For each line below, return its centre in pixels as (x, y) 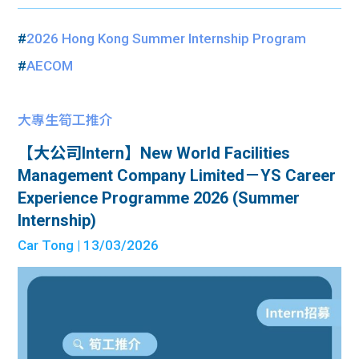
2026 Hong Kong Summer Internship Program (167, 38)
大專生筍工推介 (66, 120)
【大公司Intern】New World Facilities (154, 153)
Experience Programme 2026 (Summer (159, 198)
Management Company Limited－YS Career (177, 175)
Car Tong (46, 245)
